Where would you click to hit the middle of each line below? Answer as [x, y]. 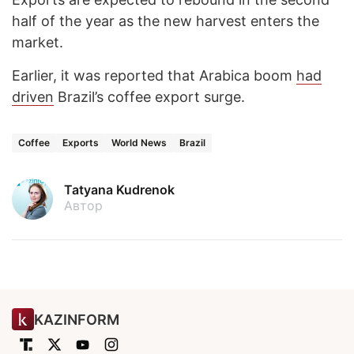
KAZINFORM [77, 319]
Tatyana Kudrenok [119, 190]
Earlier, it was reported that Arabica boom [154, 76]
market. [38, 43]
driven [33, 97]
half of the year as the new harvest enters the [166, 21]
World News [139, 143]
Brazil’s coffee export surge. [149, 97]
